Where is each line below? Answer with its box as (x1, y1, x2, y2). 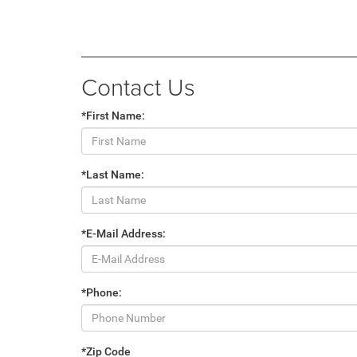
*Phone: (81, 286, 122, 300)
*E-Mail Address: (81, 227, 166, 241)
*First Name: (81, 109, 145, 123)
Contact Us (81, 70, 195, 104)
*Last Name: (81, 168, 144, 182)
